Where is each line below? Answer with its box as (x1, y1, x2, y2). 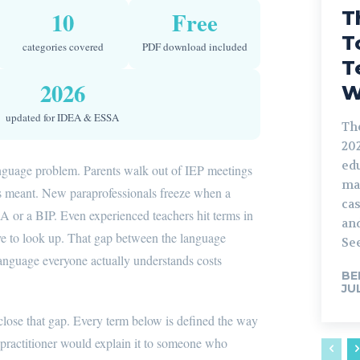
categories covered (22, 39, 104, 54)
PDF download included (141, 39, 247, 54)
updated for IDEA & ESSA (6, 109, 120, 125)
